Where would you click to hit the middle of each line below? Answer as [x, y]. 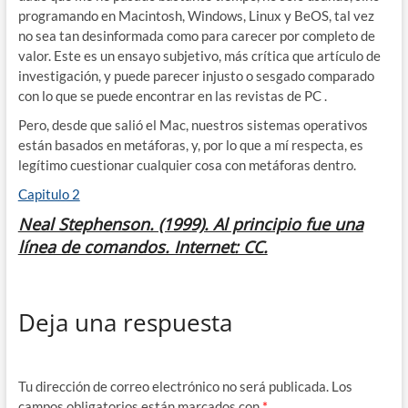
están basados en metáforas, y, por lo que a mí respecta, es [190, 144]
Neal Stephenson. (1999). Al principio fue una [190, 224]
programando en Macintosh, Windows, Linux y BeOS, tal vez [196, 15]
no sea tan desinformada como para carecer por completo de [196, 35]
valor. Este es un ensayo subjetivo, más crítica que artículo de [199, 55]
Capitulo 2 [49, 194]
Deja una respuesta [125, 323]
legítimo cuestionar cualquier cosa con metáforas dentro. [187, 164]
